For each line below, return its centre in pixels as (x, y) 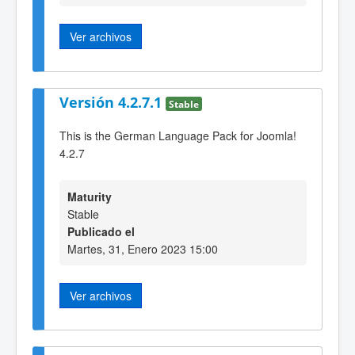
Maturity (90, 196)
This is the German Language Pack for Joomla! (178, 136)
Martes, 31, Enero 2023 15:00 (143, 248)
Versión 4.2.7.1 (113, 102)
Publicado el (101, 231)
